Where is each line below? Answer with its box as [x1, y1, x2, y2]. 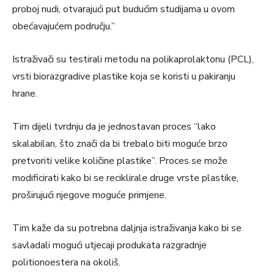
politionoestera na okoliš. [12, 255, 120, 269]
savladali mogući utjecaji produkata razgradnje [12, 238, 207, 252]
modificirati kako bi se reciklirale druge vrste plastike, [12, 171, 239, 185]
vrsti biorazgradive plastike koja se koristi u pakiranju [12, 69, 235, 83]
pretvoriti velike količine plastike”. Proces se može [12, 154, 228, 168]
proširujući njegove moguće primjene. [12, 188, 166, 202]
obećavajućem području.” [12, 19, 115, 33]
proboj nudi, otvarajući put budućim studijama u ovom [12, 2, 235, 16]
